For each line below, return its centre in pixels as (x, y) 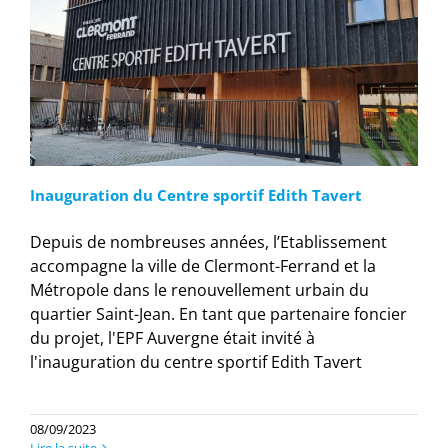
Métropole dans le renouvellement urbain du (199, 290)
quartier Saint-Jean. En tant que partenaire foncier (218, 314)
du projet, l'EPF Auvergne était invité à (172, 338)
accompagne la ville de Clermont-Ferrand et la (203, 266)
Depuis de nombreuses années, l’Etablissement (208, 242)
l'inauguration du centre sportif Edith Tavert (196, 362)
